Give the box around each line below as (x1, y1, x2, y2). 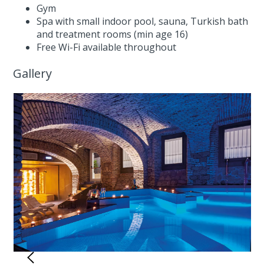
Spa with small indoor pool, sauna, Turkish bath (37, 14, 249, 28)
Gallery (13, 65, 52, 81)
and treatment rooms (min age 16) (37, 27, 189, 41)
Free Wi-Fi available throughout (37, 40, 177, 54)
